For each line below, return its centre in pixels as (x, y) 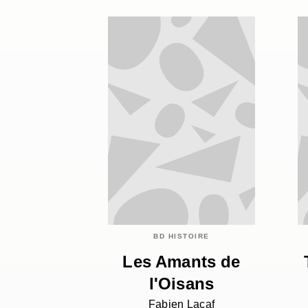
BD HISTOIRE (181, 236)
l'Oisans (181, 283)
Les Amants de (181, 261)
